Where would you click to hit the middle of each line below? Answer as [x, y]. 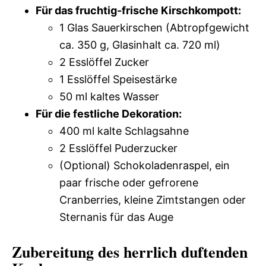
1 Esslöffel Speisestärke [118, 79]
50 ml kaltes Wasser [109, 96]
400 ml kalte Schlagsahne [124, 131]
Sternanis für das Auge [116, 217]
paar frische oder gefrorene [129, 183]
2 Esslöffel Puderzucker [118, 148]
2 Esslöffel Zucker [104, 62]
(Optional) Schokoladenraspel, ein [145, 165]
